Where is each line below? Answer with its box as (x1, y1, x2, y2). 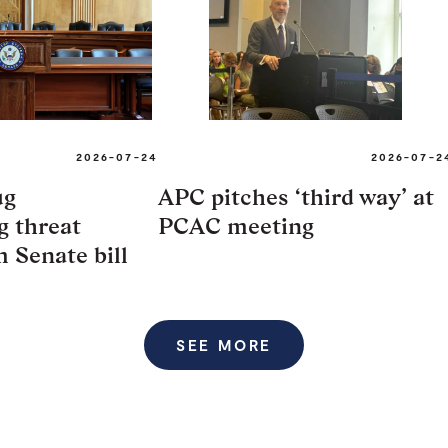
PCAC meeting (158, 211, 314, 239)
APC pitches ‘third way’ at (158, 182, 434, 210)
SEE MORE (175, 335, 273, 354)
